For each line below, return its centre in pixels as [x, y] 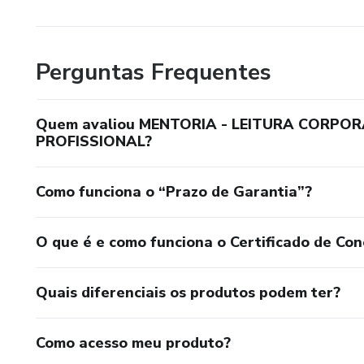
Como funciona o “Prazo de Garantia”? [174, 192]
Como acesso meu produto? [133, 343]
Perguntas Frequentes [154, 73]
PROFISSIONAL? [94, 142]
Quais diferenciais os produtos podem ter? [188, 293]
